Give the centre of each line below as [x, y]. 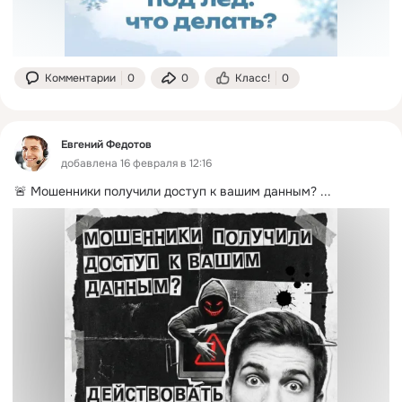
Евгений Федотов [106, 144]
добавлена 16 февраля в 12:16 [136, 163]
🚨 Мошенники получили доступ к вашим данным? [166, 191]
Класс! [253, 78]
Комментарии [80, 78]
